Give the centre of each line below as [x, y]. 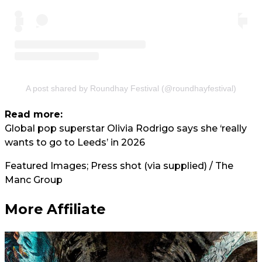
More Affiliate [55, 209]
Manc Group [34, 180]
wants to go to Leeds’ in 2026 [75, 142]
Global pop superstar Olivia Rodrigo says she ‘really [126, 128]
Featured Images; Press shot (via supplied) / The [119, 166]
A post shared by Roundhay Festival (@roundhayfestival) [131, 88]
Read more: [34, 114]
